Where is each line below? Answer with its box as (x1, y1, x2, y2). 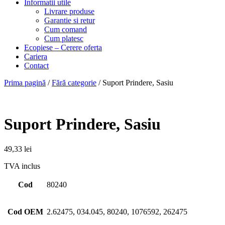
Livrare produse (44, 7, 94, 16)
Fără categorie (52, 78, 96, 87)
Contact (24, 61, 49, 70)
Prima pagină (4, 78, 46, 87)
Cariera (24, 52, 47, 61)
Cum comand (44, 25, 87, 34)
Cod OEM (7, 207, 43, 216)
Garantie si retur (44, 16, 95, 25)
